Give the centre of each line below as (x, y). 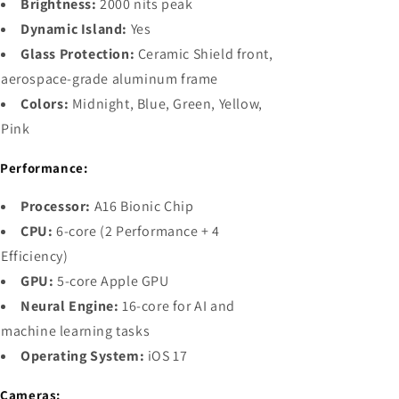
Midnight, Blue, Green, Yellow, (166, 103)
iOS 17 (166, 355)
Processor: (56, 206)
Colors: (45, 103)
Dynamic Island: (74, 28)
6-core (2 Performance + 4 (137, 231)
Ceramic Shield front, (204, 53)
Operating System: (83, 355)
